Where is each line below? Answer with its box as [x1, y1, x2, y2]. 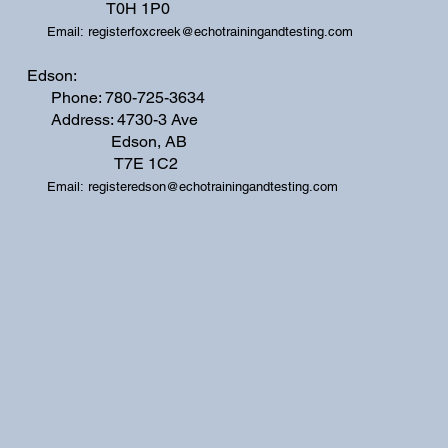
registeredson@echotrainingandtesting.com [87, 178, 338, 194]
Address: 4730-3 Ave [26, 109, 198, 129]
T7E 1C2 [26, 153, 178, 173]
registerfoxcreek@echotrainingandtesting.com [87, 23, 353, 39]
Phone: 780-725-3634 [26, 87, 205, 107]
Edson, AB [26, 131, 187, 151]
